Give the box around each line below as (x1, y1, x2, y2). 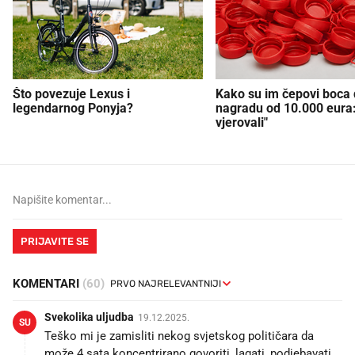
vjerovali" (216, 114, 268, 130)
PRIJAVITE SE (21, 235, 89, 247)
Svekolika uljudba (44, 310, 134, 323)
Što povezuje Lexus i (13, 86, 130, 101)
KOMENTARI (13, 276, 82, 291)
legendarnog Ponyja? (13, 100, 133, 116)
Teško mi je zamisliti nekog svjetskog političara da (44, 328, 314, 343)
